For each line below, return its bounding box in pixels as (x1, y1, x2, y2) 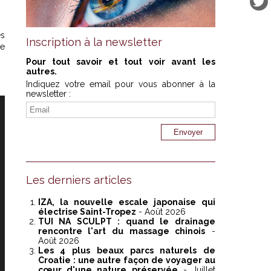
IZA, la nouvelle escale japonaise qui (38, 197, 215, 207)
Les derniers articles (25, 174, 132, 187)
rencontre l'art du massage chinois (38, 226, 206, 237)
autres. (25, 67, 57, 77)
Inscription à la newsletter (25, 36, 162, 49)
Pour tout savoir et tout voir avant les (25, 57, 215, 67)
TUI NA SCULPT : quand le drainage (38, 217, 215, 227)
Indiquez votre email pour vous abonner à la (25, 79, 215, 90)
